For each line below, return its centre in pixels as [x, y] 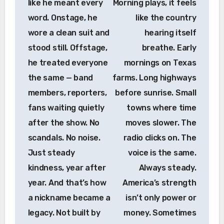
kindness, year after [67, 168]
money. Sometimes [160, 213]
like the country [166, 18]
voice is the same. [162, 153]
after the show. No [63, 123]
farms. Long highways [154, 78]
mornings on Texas [160, 63]
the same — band [60, 78]
